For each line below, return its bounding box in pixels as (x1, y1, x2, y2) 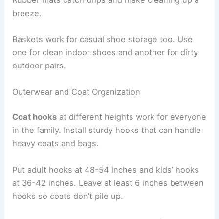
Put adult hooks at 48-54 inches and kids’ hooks (12, 164, 199, 175)
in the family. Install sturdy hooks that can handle (12, 125, 201, 135)
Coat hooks (12, 112, 57, 122)
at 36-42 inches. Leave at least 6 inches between (12, 177, 204, 188)
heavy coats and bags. (12, 138, 99, 149)
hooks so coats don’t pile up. (12, 191, 124, 201)
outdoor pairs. (12, 61, 66, 71)
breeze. (12, 8, 42, 19)
